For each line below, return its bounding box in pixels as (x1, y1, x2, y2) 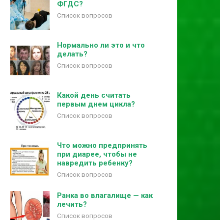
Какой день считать (57, 91, 131, 100)
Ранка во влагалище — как (57, 191, 153, 200)
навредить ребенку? (57, 159, 133, 167)
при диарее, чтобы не (57, 150, 137, 159)
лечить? (57, 200, 87, 209)
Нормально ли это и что (57, 41, 145, 50)
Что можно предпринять (57, 141, 147, 150)
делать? (57, 50, 87, 58)
